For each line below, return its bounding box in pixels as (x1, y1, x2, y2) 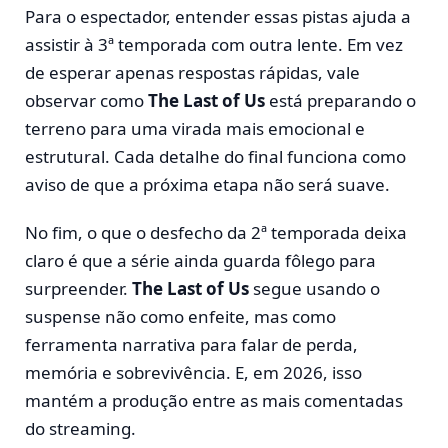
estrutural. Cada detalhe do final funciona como (25, 144, 406, 168)
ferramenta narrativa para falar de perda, (25, 333, 358, 357)
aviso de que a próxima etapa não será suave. (25, 172, 390, 196)
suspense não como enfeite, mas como (25, 305, 336, 329)
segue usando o (249, 277, 380, 301)
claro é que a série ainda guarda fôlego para (25, 249, 376, 273)
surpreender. (25, 277, 132, 301)
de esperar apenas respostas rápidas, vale (25, 60, 360, 84)
